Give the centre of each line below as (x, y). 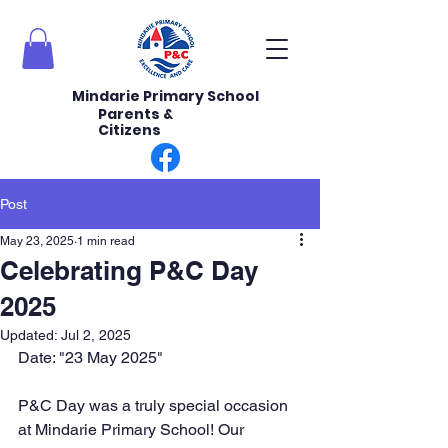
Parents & (135, 113)
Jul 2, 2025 (96, 334)
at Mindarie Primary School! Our (133, 429)
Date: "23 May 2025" (92, 357)
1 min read (106, 240)
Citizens (129, 129)
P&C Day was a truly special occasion (155, 405)
